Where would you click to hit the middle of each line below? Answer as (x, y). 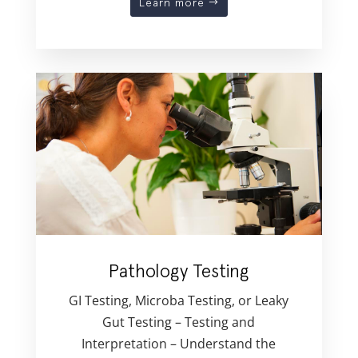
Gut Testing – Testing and (179, 322)
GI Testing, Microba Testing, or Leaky (179, 300)
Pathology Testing (179, 270)
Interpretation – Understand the (179, 343)
